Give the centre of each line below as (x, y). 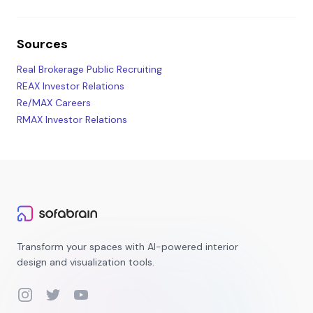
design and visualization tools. (86, 262)
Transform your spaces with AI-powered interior (128, 247)
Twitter (63, 294)
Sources (42, 44)
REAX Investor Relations (71, 86)
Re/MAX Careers (54, 103)
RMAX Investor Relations (72, 119)
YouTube (94, 294)
